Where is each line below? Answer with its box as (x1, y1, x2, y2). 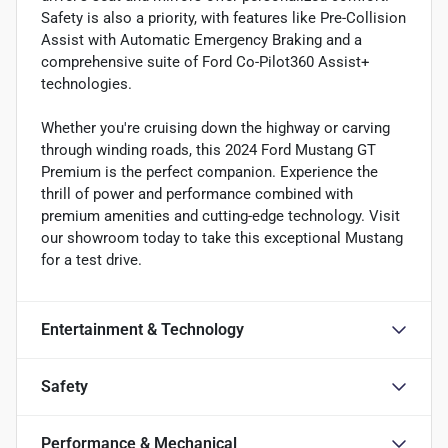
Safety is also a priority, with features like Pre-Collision (41, 8, 406, 27)
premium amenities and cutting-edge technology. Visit (41, 206, 400, 225)
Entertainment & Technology (41, 319, 244, 339)
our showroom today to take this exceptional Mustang (41, 228, 403, 247)
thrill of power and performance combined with (41, 184, 353, 203)
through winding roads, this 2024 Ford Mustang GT (41, 140, 376, 159)
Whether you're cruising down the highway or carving (41, 118, 390, 137)
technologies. (41, 74, 132, 93)
